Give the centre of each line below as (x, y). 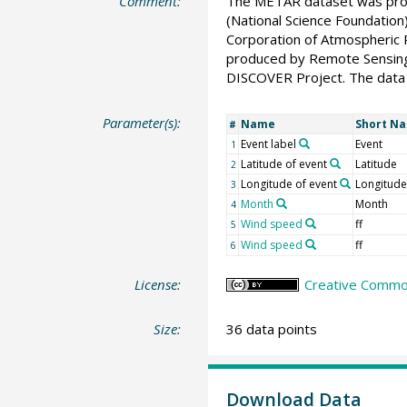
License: (158, 284)
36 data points (271, 329)
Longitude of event (288, 184)
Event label (268, 144)
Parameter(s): (142, 122)
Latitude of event (283, 164)
